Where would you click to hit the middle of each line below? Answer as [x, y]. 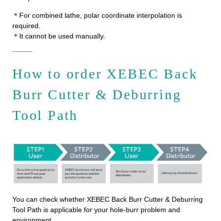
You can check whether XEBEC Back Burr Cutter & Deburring [108, 200]
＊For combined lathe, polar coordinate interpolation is [97, 16]
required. [26, 26]
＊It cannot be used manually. [59, 36]
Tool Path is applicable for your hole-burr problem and [96, 210]
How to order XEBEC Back [105, 74]
